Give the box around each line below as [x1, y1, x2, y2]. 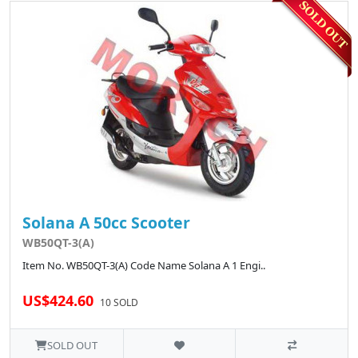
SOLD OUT [47, 337, 98, 352]
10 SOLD [100, 295, 138, 309]
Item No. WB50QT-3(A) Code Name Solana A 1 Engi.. [22, 257, 265, 272]
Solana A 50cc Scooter [22, 211, 190, 233]
